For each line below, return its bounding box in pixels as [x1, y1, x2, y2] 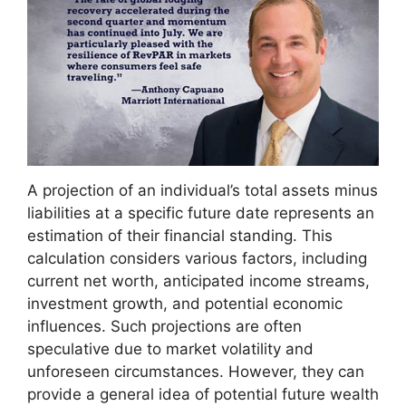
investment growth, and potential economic [27, 295, 343, 314]
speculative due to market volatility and [27, 340, 314, 359]
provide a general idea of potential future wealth [27, 385, 379, 404]
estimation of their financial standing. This [27, 227, 333, 246]
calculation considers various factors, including [27, 249, 367, 268]
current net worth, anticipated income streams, [27, 272, 370, 291]
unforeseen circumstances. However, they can [27, 362, 364, 382]
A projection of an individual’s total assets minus [27, 181, 378, 200]
